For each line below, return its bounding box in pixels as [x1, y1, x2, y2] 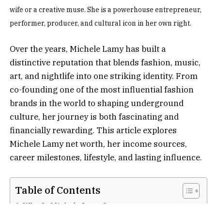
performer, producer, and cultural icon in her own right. [10, 19, 191, 28]
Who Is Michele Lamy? [23, 200, 107, 210]
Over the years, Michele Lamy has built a [10, 44, 166, 55]
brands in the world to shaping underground [10, 98, 184, 109]
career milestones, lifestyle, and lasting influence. [10, 152, 202, 163]
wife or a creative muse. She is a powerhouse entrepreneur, [10, 5, 201, 15]
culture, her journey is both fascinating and [10, 111, 179, 123]
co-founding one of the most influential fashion [10, 84, 194, 95]
